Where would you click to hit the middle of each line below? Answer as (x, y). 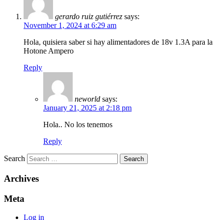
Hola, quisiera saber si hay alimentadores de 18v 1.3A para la (118, 42)
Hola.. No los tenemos (78, 125)
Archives (21, 178)
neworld (87, 99)
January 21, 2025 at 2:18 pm (87, 108)
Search (14, 159)
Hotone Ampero (49, 51)
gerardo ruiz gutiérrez (89, 17)
